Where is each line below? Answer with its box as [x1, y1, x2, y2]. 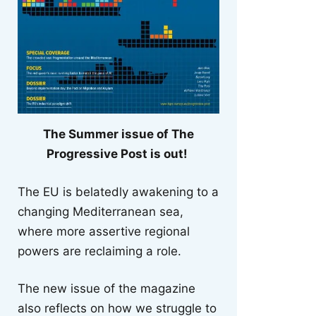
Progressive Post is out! [47, 147, 188, 162]
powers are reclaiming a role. [18, 243, 181, 258]
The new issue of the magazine [18, 281, 195, 296]
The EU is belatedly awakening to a [18, 184, 219, 199]
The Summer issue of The [43, 127, 194, 142]
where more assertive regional [18, 224, 190, 238]
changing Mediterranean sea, [18, 204, 183, 219]
